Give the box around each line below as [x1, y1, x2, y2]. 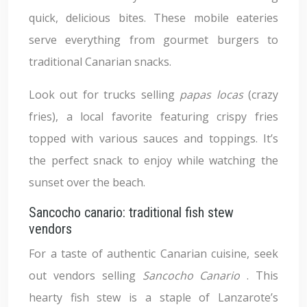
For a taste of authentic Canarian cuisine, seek [29, 246, 278, 261]
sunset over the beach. [29, 175, 145, 190]
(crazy [248, 87, 279, 102]
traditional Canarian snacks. [29, 54, 171, 69]
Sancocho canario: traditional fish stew [29, 204, 234, 221]
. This [247, 268, 279, 283]
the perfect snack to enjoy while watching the [29, 153, 278, 168]
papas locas [180, 87, 249, 102]
